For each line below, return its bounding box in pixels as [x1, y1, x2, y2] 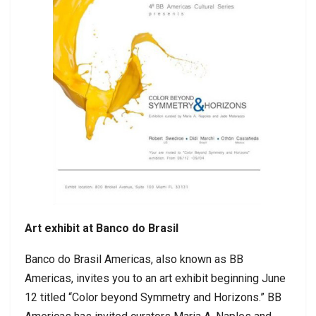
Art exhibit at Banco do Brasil [25, 221, 178, 236]
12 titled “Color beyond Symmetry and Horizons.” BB [25, 291, 281, 305]
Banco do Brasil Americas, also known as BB [25, 253, 243, 267]
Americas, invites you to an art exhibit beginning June [25, 272, 286, 286]
